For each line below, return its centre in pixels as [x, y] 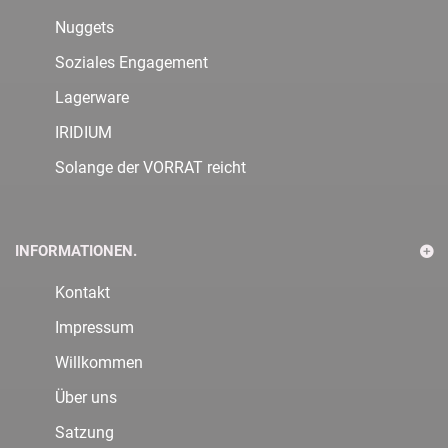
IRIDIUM [83, 132]
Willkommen [99, 362]
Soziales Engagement [131, 62]
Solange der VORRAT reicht [150, 167]
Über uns [86, 397]
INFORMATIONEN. [76, 250]
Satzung [84, 432]
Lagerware [92, 97]
